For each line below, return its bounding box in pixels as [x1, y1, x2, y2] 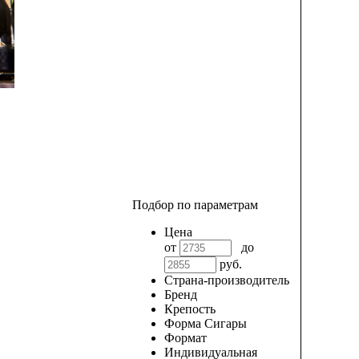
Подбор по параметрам [132, 198, 258, 212]
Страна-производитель [164, 273, 289, 288]
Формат [164, 331, 207, 345]
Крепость [164, 302, 216, 317]
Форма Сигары [164, 317, 247, 331]
